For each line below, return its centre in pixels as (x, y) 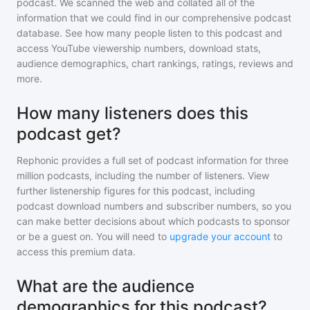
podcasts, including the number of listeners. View (157, 175)
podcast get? (69, 134)
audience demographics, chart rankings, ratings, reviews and (155, 63)
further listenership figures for (85, 191)
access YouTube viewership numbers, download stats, (139, 48)
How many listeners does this (133, 113)
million (30, 175)
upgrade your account (220, 236)
